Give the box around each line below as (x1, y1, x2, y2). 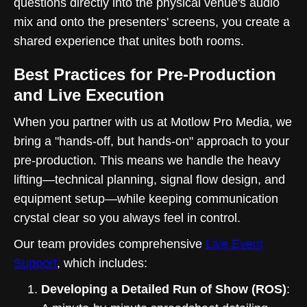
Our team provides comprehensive (14, 236, 206, 251)
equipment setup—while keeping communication (14, 191, 278, 206)
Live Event (206, 236, 263, 251)
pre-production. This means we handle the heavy (14, 153, 280, 167)
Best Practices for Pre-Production (14, 64, 276, 84)
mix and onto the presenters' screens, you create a (14, 14, 290, 29)
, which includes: (57, 256, 147, 270)
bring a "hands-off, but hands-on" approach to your (14, 134, 289, 148)
